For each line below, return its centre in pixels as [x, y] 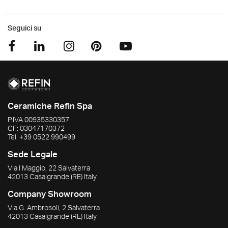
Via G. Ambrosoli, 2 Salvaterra [54, 207]
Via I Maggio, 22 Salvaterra [49, 167]
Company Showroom [50, 193]
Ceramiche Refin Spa [50, 105]
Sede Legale [33, 154]
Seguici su [24, 27]
